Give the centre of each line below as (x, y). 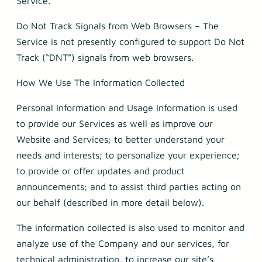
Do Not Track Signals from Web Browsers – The (118, 26)
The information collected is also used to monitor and (130, 228)
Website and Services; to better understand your (120, 139)
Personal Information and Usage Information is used (127, 108)
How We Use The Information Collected (101, 83)
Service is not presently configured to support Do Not (130, 42)
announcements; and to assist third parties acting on (129, 187)
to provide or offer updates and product (101, 171)
